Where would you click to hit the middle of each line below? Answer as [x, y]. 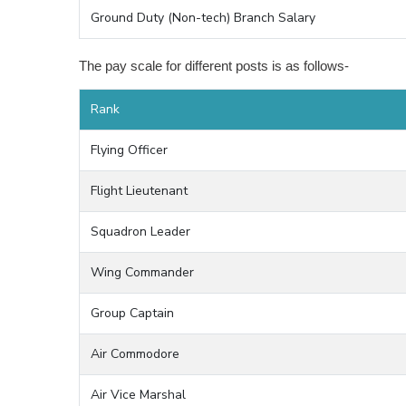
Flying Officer [129, 150]
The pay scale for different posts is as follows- [214, 66]
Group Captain [132, 313]
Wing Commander [142, 272]
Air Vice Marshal [138, 395]
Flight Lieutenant [139, 191]
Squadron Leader [140, 232]
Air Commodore [135, 354]
